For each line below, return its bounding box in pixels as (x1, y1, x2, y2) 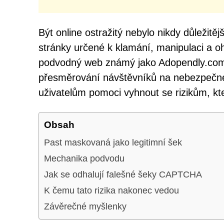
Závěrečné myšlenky (44, 201, 126, 211)
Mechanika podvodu (44, 153, 124, 163)
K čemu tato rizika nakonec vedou (44, 185, 179, 195)
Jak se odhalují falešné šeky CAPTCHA (44, 169, 202, 179)
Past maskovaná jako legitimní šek (44, 137, 182, 147)
